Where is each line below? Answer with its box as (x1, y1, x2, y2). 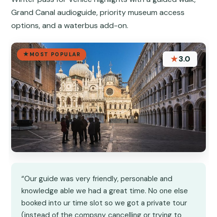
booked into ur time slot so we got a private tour (21, 198, 187, 208)
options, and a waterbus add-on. (11, 20, 129, 31)
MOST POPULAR (29, 51, 81, 58)
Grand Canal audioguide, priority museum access (11, 7, 185, 17)
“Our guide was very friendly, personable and (21, 173, 173, 184)
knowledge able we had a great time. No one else (21, 186, 188, 196)
